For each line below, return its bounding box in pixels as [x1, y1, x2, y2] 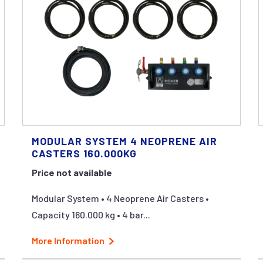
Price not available [31, 167, 112, 178]
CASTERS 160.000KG [31, 147, 137, 160]
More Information [31, 235, 104, 246]
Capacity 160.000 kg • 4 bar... [31, 209, 150, 220]
